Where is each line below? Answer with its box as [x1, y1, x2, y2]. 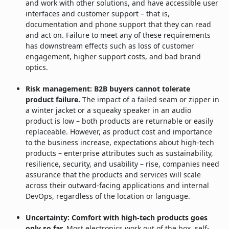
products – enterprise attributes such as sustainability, [26, 148, 213, 158]
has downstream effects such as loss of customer [26, 41, 194, 51]
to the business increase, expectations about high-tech [26, 138, 214, 148]
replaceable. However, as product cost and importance [26, 127, 212, 137]
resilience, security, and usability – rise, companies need [26, 159, 219, 169]
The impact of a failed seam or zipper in [82, 95, 219, 105]
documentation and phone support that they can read [26, 19, 211, 30]
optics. [26, 62, 48, 73]
